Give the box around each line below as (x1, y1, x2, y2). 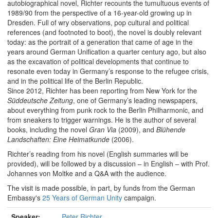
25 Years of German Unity (42, 193, 122, 202)
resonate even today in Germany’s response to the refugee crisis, (7, 66, 209, 76)
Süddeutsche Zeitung (7, 95, 73, 105)
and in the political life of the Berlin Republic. (7, 76, 143, 86)
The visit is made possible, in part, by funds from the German (7, 183, 195, 193)
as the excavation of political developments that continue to (7, 56, 189, 66)
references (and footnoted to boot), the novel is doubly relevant (7, 27, 201, 37)
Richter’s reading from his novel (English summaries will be (7, 149, 188, 159)
